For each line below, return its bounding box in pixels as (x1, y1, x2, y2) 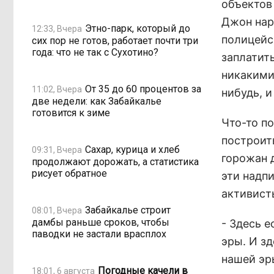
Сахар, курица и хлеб (85, 143, 180, 155)
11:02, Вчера (32, 84, 82, 94)
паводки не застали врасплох (32, 228, 166, 240)
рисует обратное (32, 168, 107, 179)
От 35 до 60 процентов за (85, 83, 201, 95)
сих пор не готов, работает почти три (32, 35, 198, 46)
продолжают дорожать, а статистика (32, 156, 199, 168)
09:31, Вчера (32, 144, 82, 155)
